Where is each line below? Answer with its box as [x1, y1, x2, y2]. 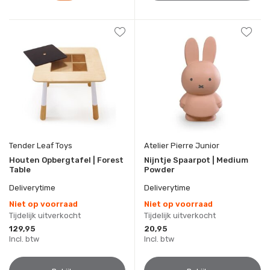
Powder [144, 165, 175, 175]
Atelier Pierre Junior [144, 141, 219, 151]
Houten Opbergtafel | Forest [9, 155, 124, 165]
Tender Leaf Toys [9, 140, 72, 150]
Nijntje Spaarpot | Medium [144, 155, 248, 165]
